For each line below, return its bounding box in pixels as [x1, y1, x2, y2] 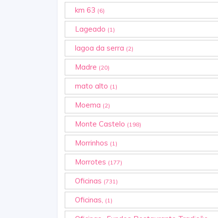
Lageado [75, 24, 108, 34]
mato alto [75, 81, 110, 91]
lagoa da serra [75, 43, 126, 53]
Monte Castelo [75, 119, 127, 128]
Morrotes [75, 157, 108, 166]
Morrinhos [75, 138, 110, 147]
